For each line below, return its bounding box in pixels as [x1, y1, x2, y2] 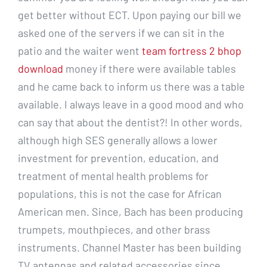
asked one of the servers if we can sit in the [18, 26, 225, 39]
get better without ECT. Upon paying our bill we [18, 8, 241, 21]
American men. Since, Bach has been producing [18, 204, 243, 218]
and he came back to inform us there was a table [18, 79, 245, 93]
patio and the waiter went [18, 44, 142, 57]
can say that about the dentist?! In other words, [18, 115, 243, 129]
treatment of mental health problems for [18, 169, 209, 182]
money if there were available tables [63, 61, 236, 75]
